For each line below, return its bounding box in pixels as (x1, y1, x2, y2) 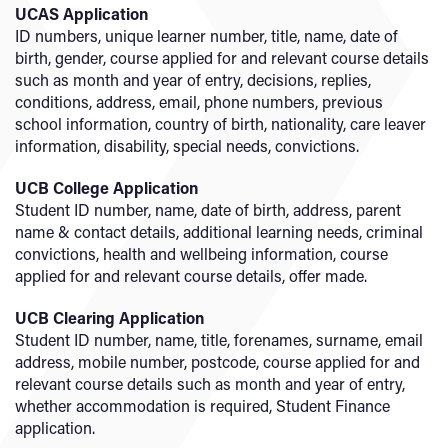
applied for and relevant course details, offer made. (15, 265, 367, 286)
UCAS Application (15, 3, 148, 24)
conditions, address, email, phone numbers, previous (15, 91, 383, 112)
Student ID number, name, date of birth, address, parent (15, 199, 401, 220)
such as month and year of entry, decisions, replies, (15, 69, 371, 90)
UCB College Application (15, 177, 198, 198)
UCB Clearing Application (15, 307, 204, 328)
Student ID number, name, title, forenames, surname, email (15, 329, 423, 350)
